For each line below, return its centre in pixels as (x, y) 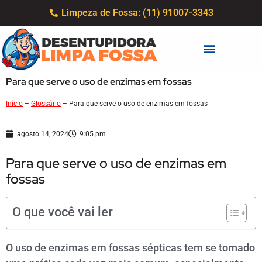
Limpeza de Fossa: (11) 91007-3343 (138, 13)
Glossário (46, 103)
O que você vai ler (63, 212)
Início (14, 103)
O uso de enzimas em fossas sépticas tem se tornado (130, 248)
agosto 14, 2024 (43, 134)
